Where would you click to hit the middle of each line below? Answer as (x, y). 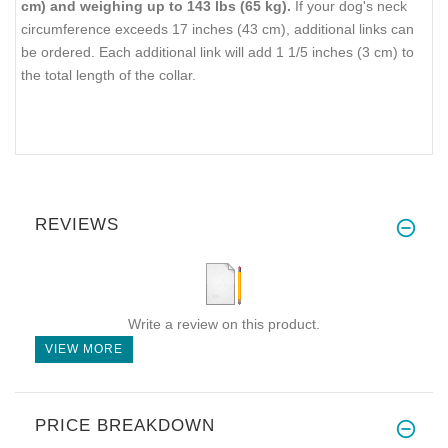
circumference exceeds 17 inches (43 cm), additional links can (217, 29)
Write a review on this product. (224, 324)
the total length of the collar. (108, 75)
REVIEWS (77, 225)
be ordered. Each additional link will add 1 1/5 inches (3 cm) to (217, 52)
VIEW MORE (84, 349)
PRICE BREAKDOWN (125, 426)
